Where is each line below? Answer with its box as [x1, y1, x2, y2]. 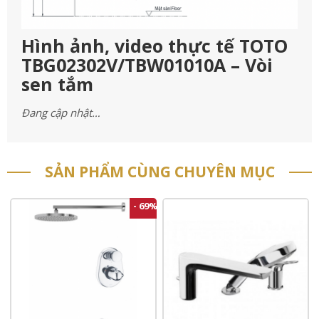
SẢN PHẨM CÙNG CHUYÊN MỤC [44, 162, 275, 182]
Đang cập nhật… [21, 105, 100, 120]
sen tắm [21, 72, 93, 97]
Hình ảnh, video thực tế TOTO [21, 33, 288, 58]
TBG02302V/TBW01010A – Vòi [21, 53, 273, 78]
